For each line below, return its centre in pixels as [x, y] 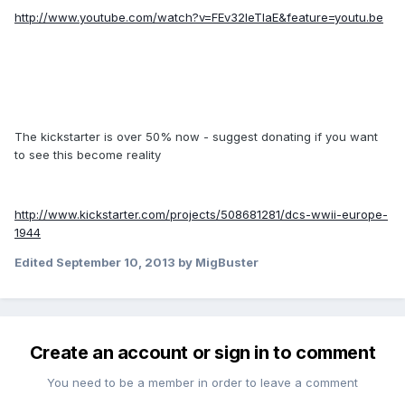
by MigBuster [217, 263]
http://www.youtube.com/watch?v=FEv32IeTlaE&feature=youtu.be [199, 18]
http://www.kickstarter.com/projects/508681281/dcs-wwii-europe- [201, 215]
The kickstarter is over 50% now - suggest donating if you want [196, 137]
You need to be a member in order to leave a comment [202, 383]
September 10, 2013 [116, 263]
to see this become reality [88, 155]
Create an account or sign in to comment [202, 353]
